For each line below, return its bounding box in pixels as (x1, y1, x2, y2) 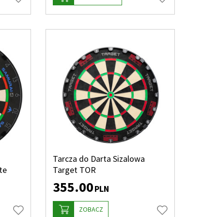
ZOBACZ (78, 205, 103, 214)
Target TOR (52, 164, 96, 175)
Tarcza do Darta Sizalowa (52, 153, 145, 164)
